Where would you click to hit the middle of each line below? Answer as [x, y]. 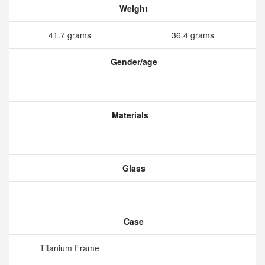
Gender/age [132, 62]
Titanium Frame [71, 248]
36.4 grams [194, 35]
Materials [129, 115]
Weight [132, 8]
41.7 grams [71, 35]
